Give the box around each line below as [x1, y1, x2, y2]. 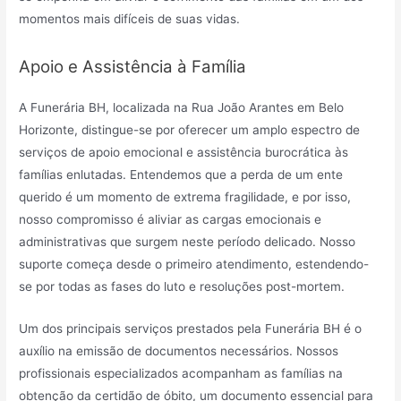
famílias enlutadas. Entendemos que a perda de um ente [19, 166, 344, 182]
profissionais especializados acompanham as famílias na [19, 365, 344, 380]
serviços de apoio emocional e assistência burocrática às [19, 144, 349, 159]
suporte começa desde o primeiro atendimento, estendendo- [19, 256, 370, 271]
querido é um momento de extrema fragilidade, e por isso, [19, 189, 352, 204]
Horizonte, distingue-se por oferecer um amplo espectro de [19, 122, 361, 137]
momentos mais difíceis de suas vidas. [19, 11, 241, 26]
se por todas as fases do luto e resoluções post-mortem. [19, 278, 346, 294]
